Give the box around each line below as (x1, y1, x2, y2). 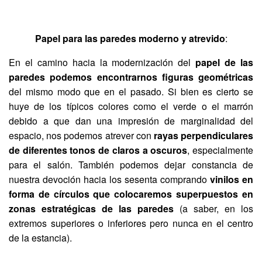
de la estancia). (9, 231, 72, 245)
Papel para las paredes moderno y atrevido (35, 32, 225, 46)
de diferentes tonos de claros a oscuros (9, 143, 188, 157)
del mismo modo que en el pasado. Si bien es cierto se (9, 85, 253, 99)
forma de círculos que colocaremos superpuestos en (9, 187, 253, 201)
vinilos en (210, 173, 253, 187)
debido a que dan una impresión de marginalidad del (9, 114, 253, 128)
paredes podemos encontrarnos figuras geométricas (9, 70, 253, 84)
